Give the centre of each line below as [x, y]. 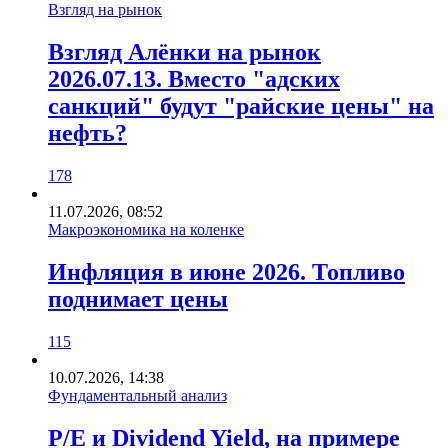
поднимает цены [138, 298]
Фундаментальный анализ [137, 395]
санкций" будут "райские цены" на [241, 105]
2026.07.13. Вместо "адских [194, 78]
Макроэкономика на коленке [146, 229]
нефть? [87, 132]
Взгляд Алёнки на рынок [184, 51]
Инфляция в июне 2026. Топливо [226, 271]
